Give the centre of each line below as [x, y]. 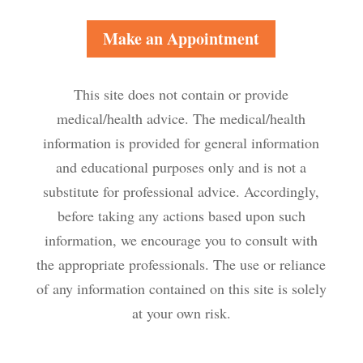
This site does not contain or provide [181, 94]
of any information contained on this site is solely [181, 288]
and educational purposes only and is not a [181, 167]
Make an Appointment [181, 38]
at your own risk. [181, 313]
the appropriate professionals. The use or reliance [181, 264]
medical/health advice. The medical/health [181, 118]
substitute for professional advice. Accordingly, [181, 191]
